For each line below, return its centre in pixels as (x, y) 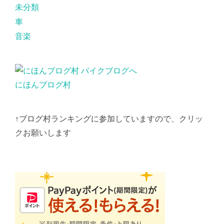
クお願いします (43, 132)
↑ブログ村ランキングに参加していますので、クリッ (109, 118)
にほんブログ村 (43, 84)
